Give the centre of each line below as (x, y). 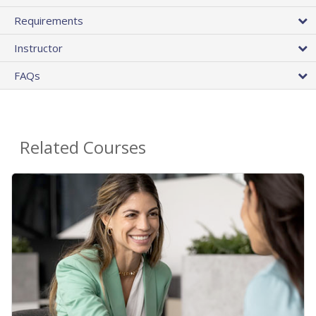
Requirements (49, 21)
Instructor (38, 48)
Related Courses (83, 147)
